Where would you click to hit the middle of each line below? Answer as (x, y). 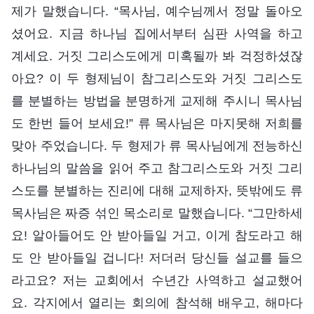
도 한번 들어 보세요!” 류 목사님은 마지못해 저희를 (157, 123)
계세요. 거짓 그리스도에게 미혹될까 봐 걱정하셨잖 (157, 56)
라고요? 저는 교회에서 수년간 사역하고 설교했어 (157, 280)
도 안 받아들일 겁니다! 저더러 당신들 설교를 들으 (157, 258)
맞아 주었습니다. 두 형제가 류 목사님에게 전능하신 (157, 145)
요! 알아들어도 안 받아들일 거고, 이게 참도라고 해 (157, 235)
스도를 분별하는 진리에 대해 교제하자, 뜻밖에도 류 (157, 190)
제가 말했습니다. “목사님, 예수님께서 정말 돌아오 (157, 11)
